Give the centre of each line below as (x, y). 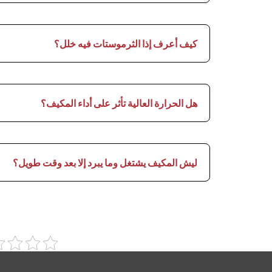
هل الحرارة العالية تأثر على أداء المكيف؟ (119, 104)
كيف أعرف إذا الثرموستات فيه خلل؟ (126, 44)
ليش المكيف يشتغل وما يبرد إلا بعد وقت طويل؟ (105, 163)
